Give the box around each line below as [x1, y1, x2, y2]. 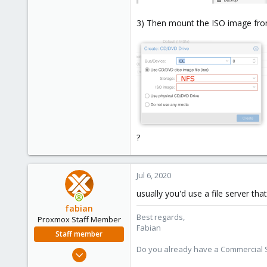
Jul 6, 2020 [136, 170, 171, 181]
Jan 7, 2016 [86, 245, 124, 256]
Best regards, [136, 211, 185, 222]
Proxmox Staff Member [37, 214, 121, 225]
